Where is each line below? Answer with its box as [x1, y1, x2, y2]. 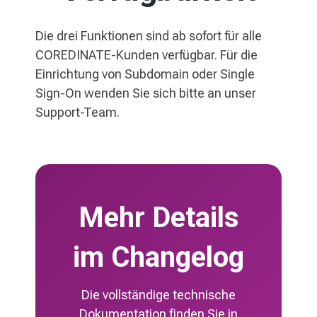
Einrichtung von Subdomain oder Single [35, 67, 255, 81]
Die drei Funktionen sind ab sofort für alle [35, 28, 262, 43]
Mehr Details [78, 201, 239, 234]
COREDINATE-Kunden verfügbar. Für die [35, 47, 258, 62]
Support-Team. [35, 105, 120, 120]
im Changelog [73, 241, 244, 274]
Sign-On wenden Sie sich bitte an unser [35, 86, 256, 100]
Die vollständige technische [81, 287, 236, 302]
